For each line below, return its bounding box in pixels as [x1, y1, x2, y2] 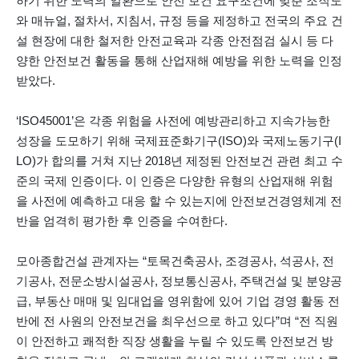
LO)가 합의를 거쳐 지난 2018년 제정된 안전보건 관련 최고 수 [16, 154, 343, 168]
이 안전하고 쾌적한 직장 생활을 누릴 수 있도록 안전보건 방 [16, 334, 333, 349]
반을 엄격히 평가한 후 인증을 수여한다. [16, 214, 228, 228]
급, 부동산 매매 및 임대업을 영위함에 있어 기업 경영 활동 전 [16, 294, 340, 309]
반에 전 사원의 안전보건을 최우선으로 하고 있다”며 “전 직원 [16, 314, 338, 329]
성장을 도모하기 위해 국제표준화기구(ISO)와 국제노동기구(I [16, 134, 341, 148]
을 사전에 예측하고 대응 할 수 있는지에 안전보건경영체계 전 [16, 194, 342, 208]
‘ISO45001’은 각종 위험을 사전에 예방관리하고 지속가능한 [16, 114, 330, 128]
